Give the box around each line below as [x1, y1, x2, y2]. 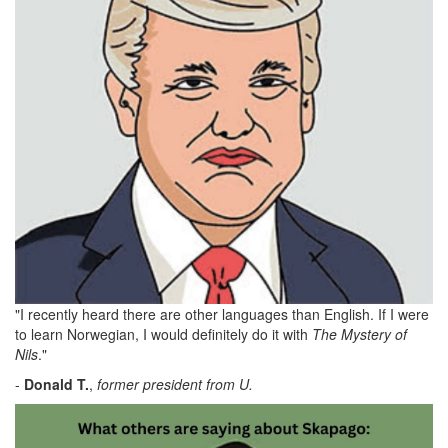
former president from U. [97, 374, 253, 395]
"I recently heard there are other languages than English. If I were [15, 304, 429, 325]
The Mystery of [312, 324, 407, 345]
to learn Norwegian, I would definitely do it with [15, 324, 312, 345]
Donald [24, 374, 73, 395]
